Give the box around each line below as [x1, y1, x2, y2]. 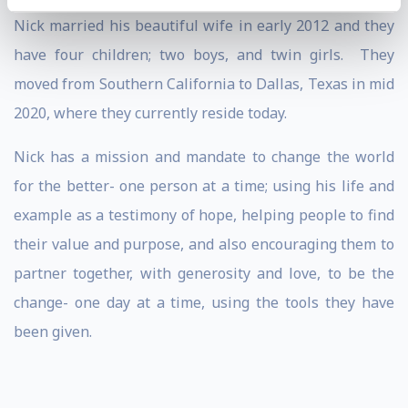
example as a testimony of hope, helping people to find [14, 205, 394, 225]
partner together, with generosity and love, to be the [14, 263, 394, 283]
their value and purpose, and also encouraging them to [14, 234, 394, 254]
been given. [14, 321, 92, 342]
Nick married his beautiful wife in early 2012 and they [14, 15, 394, 36]
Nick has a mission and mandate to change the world [14, 147, 394, 167]
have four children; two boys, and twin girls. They [14, 45, 394, 65]
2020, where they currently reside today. [14, 103, 287, 123]
